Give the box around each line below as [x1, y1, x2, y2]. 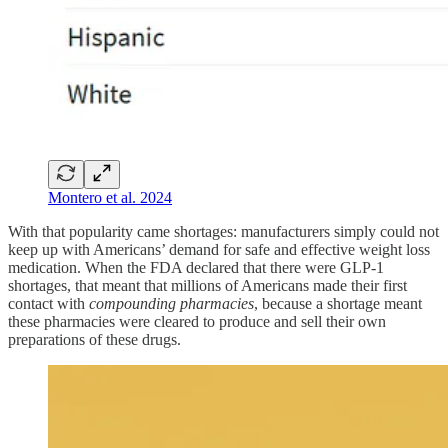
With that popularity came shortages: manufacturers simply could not [8, 222, 439, 240]
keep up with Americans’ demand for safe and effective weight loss [8, 240, 430, 258]
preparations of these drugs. [8, 330, 181, 348]
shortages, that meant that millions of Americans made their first [8, 276, 407, 294]
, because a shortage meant [254, 294, 422, 312]
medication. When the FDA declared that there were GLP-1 [8, 258, 384, 276]
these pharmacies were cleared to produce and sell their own [8, 312, 386, 330]
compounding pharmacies [89, 294, 254, 312]
